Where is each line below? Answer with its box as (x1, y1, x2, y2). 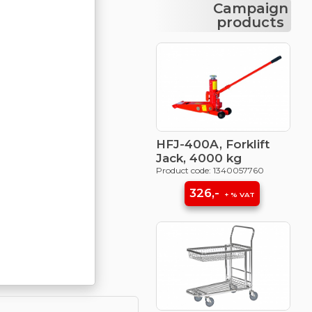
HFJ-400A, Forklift (155, 137, 270, 151)
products (216, 14, 288, 31)
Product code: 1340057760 (155, 165, 264, 175)
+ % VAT (222, 190, 256, 198)
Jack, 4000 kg (155, 151, 242, 165)
